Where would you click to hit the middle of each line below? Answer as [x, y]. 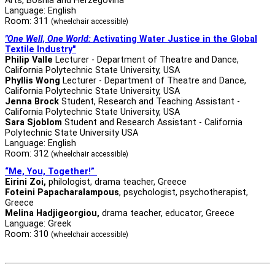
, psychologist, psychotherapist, [184, 192]
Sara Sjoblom [35, 122]
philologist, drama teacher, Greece [118, 182]
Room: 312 [28, 153]
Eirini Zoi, [25, 182]
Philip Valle [30, 60]
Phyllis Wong [34, 80]
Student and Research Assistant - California [153, 122]
